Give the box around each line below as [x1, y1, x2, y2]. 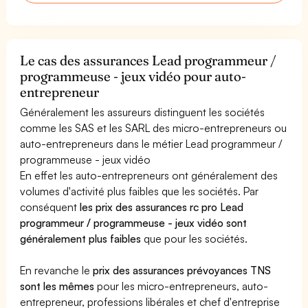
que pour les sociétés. [141, 231, 248, 245]
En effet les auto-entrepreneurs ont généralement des [20, 168, 278, 182]
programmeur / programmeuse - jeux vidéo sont [20, 215, 247, 230]
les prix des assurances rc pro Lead [80, 199, 244, 214]
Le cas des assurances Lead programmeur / [20, 52, 277, 69]
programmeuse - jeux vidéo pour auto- [20, 67, 247, 85]
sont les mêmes [20, 278, 95, 293]
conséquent [20, 199, 80, 214]
